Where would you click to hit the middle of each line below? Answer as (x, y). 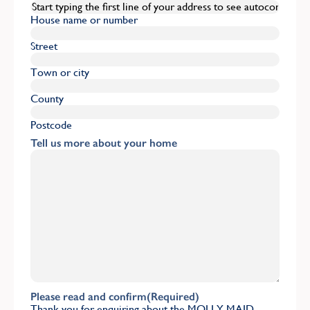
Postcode (51, 125)
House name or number (84, 19)
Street (44, 46)
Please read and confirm (89, 296)
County (47, 98)
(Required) (173, 296)
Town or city (60, 72)
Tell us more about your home (104, 143)
